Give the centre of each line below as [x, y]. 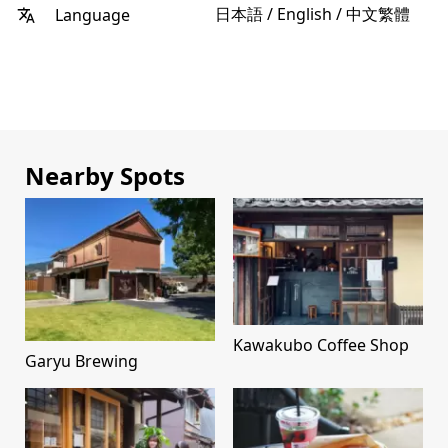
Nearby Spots [105, 176]
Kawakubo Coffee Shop [321, 344]
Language [90, 14]
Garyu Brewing [81, 360]
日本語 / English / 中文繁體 [312, 14]
